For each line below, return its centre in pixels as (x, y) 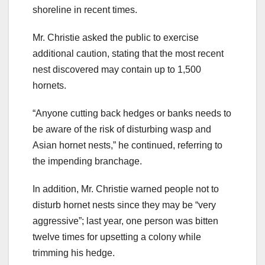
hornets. (49, 85)
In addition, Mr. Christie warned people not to (126, 189)
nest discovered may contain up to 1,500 (117, 69)
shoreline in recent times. (85, 9)
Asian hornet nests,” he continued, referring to (127, 145)
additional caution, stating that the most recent (128, 53)
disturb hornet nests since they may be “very (124, 205)
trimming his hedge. (74, 253)
